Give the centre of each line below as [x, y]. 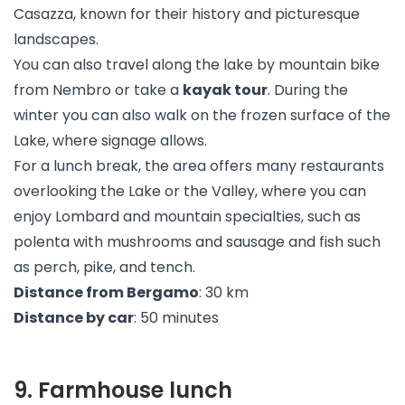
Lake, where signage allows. [110, 141]
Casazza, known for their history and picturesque [187, 14]
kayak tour [225, 90]
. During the [308, 90]
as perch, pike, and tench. [104, 267]
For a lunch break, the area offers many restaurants [199, 166]
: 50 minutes [176, 318]
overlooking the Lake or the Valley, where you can [190, 191]
